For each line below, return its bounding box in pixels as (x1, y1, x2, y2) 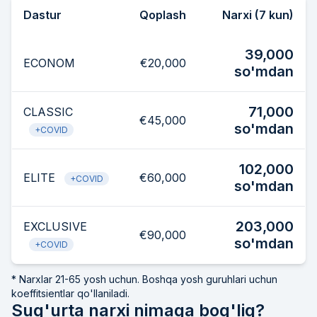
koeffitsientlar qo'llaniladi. (11, 287, 129, 300)
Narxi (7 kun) (222, 8, 294, 23)
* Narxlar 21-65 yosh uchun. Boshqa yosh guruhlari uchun (11, 273, 277, 286)
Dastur (23, 8, 62, 23)
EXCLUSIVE (23, 219, 87, 234)
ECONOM (23, 56, 75, 71)
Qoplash (139, 8, 186, 23)
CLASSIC (23, 105, 73, 120)
